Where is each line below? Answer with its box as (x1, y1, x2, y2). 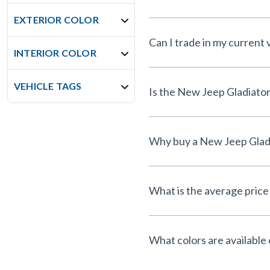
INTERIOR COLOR (14, 47, 96, 58)
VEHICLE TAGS (14, 80, 82, 92)
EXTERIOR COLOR (14, 14, 99, 25)
